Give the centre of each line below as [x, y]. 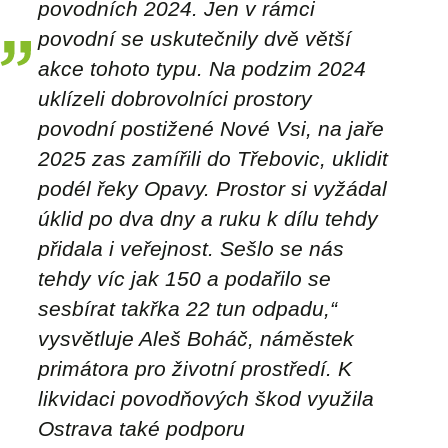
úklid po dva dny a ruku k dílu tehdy [208, 219]
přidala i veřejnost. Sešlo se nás [191, 249]
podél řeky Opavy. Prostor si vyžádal [212, 189]
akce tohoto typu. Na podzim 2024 [202, 69]
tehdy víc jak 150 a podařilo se [184, 279]
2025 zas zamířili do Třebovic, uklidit [213, 159]
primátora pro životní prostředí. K [195, 369]
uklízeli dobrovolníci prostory [175, 99]
